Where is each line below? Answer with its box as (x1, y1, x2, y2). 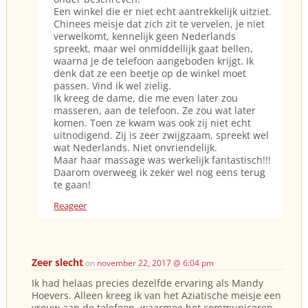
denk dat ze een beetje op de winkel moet (54, 67, 246, 80)
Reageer (54, 199, 87, 212)
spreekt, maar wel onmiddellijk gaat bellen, (54, 42, 253, 56)
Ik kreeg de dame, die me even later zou (54, 91, 238, 105)
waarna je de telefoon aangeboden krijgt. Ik (54, 54, 254, 68)
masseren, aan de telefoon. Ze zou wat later (54, 104, 256, 118)
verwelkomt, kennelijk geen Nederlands (54, 30, 236, 43)
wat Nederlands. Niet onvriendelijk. (54, 141, 217, 155)
